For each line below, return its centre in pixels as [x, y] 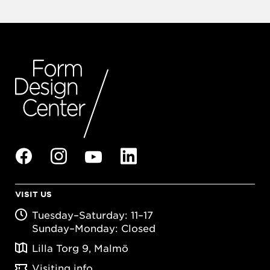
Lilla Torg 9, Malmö [80, 247]
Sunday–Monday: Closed [94, 228]
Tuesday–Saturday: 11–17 [93, 214]
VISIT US [33, 194]
